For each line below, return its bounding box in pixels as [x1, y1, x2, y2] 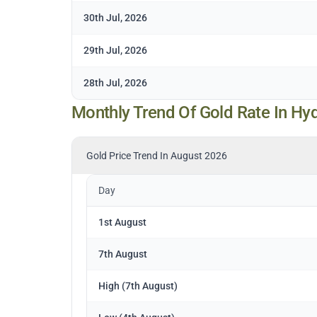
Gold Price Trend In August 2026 [86, 150, 227, 162]
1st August [98, 217, 146, 229]
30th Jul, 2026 [83, 12, 147, 24]
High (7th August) [98, 280, 178, 292]
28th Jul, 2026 [83, 77, 147, 89]
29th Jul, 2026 [83, 45, 147, 57]
